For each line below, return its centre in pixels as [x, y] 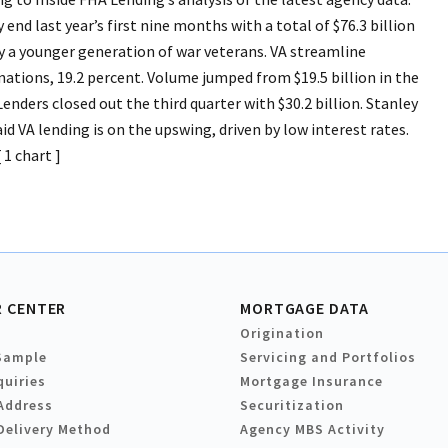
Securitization [292, 405]
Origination [282, 333]
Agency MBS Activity [312, 429]
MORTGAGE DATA [304, 308]
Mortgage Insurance [311, 381]
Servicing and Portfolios [328, 357]
